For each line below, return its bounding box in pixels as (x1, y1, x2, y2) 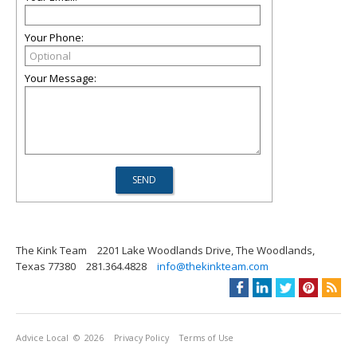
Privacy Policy (114, 331, 169, 343)
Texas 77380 (16, 258, 76, 273)
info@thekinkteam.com (157, 258, 269, 273)
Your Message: (25, 70, 96, 85)
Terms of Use (179, 331, 233, 343)
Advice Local (16, 331, 69, 343)
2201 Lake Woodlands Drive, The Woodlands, (97, 242, 315, 257)
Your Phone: (25, 29, 84, 45)
